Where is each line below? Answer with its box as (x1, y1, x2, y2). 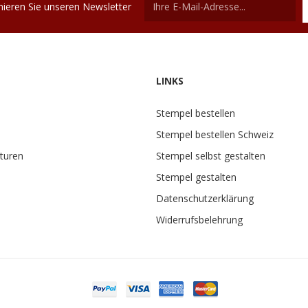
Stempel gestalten (156, 170, 236, 184)
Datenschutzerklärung (156, 192, 254, 205)
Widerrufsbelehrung (156, 213, 243, 226)
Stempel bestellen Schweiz (156, 128, 274, 141)
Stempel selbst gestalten (156, 149, 265, 162)
